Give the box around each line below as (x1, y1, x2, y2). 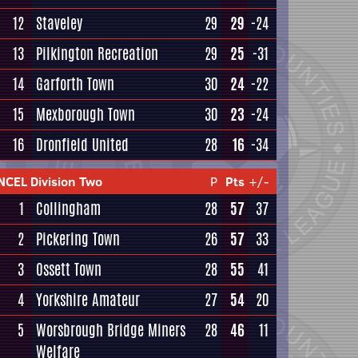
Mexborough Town (36, 103, 135, 125)
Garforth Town (36, 73, 114, 95)
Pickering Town (36, 228, 120, 250)
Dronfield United (36, 133, 129, 156)
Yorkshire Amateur (36, 288, 140, 311)
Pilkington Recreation (36, 42, 158, 65)
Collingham (36, 197, 101, 220)
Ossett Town (36, 258, 101, 280)
